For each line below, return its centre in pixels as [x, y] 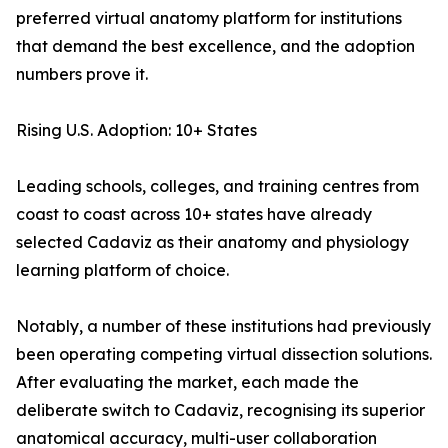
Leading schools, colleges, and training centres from [217, 186]
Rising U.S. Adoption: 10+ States [136, 130]
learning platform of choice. [122, 270]
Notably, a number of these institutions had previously [223, 326]
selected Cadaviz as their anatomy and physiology [212, 242]
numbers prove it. [82, 74]
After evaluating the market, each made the [187, 382]
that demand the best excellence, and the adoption [215, 46]
